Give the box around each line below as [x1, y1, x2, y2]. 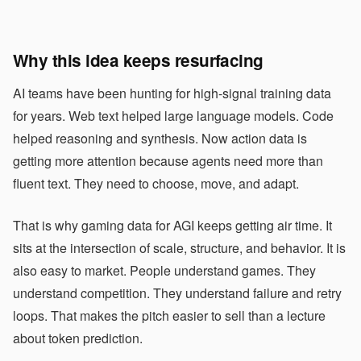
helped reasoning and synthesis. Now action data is [13, 128, 307, 147]
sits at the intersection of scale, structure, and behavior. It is [13, 238, 346, 257]
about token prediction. [13, 328, 143, 347]
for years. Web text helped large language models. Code [13, 106, 334, 125]
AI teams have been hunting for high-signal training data [13, 83, 331, 102]
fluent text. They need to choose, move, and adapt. [13, 173, 299, 193]
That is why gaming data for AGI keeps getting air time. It [13, 215, 332, 234]
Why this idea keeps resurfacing [13, 48, 263, 72]
